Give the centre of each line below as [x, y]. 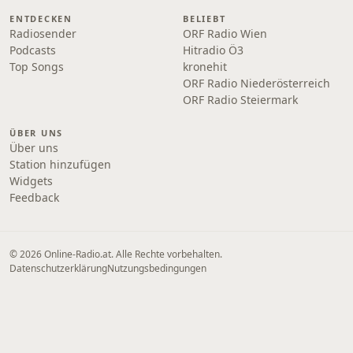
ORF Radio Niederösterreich [256, 83]
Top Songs [37, 67]
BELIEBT [204, 19]
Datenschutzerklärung [58, 268]
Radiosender [43, 33]
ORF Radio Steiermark [240, 100]
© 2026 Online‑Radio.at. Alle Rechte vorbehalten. [116, 254]
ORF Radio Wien [225, 33]
